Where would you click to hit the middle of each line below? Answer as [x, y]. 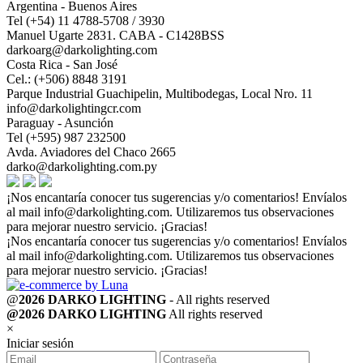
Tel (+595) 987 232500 [66, 138]
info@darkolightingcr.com [74, 109]
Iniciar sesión [40, 344]
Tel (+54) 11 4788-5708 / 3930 [85, 21]
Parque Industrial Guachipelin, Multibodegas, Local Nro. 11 [160, 94]
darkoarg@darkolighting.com [82, 50]
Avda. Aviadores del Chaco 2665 [91, 152]
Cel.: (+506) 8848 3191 [67, 79]
